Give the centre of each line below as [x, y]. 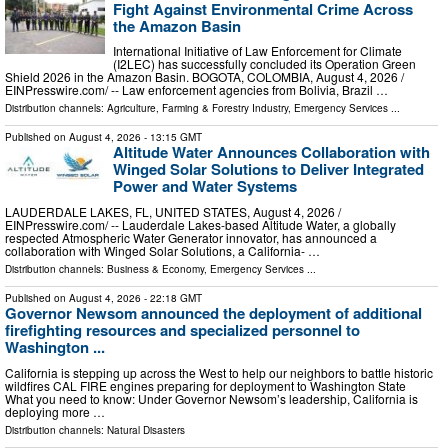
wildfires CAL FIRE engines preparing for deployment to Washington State [208, 385]
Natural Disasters [146, 429]
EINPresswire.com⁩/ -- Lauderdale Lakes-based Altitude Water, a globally [200, 225]
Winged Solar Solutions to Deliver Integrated [268, 169]
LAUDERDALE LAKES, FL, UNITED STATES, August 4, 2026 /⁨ [173, 212]
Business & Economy [155, 269]
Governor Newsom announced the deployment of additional [213, 313]
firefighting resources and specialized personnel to [182, 330]
